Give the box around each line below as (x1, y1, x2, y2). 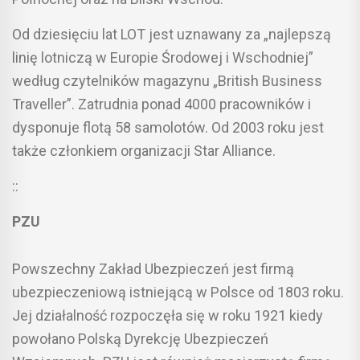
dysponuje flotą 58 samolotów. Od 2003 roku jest (12, 118, 324, 136)
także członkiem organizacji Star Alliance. (12, 141, 276, 159)
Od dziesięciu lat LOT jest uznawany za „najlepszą (12, 25, 331, 43)
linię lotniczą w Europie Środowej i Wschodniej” (12, 48, 313, 66)
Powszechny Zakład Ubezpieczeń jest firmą (12, 260, 294, 277)
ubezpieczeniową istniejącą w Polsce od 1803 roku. (12, 283, 344, 301)
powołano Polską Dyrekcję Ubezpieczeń (12, 329, 268, 347)
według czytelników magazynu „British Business (12, 72, 322, 89)
